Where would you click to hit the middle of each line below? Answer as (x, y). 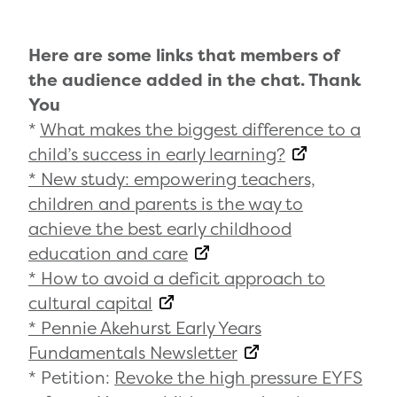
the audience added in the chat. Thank (195, 80)
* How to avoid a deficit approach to (177, 279)
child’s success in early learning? (157, 155)
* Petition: (71, 378)
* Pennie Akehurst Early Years (145, 328)
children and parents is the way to (166, 204)
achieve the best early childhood (160, 229)
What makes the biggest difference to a (200, 130)
